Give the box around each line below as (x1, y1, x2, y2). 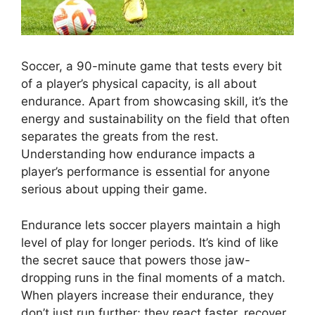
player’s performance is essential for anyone (21, 165, 270, 179)
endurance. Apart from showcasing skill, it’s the (21, 94, 288, 109)
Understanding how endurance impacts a (21, 147, 255, 162)
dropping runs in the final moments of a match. (21, 270, 285, 285)
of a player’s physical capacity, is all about (21, 77, 257, 91)
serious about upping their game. (21, 182, 207, 197)
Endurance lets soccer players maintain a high (21, 217, 281, 232)
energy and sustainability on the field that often (21, 112, 290, 127)
